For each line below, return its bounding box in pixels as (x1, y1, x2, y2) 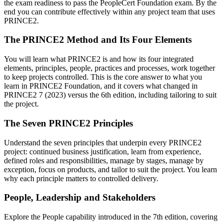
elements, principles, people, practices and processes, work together (4, 64, 215, 73)
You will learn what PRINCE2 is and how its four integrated (4, 55, 194, 64)
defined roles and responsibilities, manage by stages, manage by (4, 156, 204, 165)
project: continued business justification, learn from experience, (4, 147, 201, 156)
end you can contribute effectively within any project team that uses (4, 7, 215, 16)
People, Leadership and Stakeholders (4, 192, 155, 203)
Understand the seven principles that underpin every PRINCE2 (4, 138, 202, 147)
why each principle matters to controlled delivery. (4, 174, 158, 183)
